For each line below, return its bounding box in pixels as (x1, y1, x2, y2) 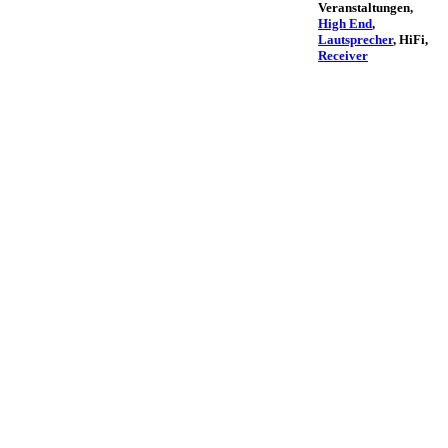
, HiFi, (393, 32, 428, 48)
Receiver (318, 48, 368, 64)
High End (318, 16, 372, 32)
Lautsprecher (318, 32, 393, 48)
